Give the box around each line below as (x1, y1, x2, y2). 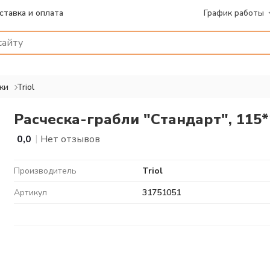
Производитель (14, 165, 77, 177)
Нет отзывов (40, 133, 100, 146)
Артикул (14, 187, 47, 198)
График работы (204, 7, 264, 19)
